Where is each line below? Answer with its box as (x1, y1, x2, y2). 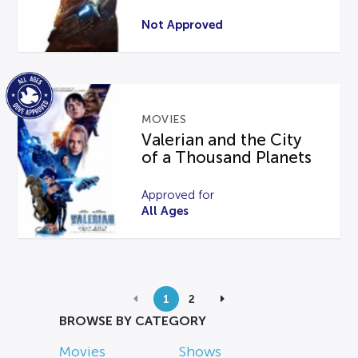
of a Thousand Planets (141, 148, 312, 166)
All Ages (141, 203, 189, 217)
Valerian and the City (141, 130, 302, 149)
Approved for (141, 188, 215, 201)
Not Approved (141, 18, 224, 32)
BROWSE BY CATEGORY (59, 313, 206, 328)
